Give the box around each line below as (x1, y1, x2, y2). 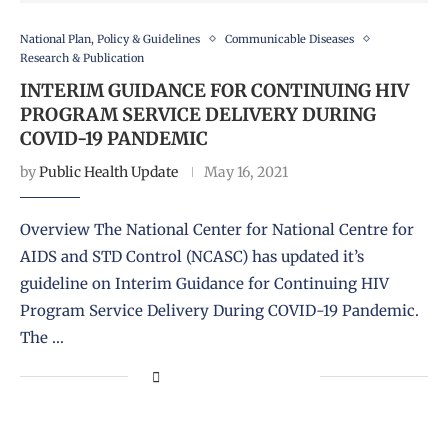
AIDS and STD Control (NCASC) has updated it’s (20, 246, 364, 266)
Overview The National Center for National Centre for (20, 219, 414, 239)
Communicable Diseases (225, 31, 354, 46)
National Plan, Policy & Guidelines (20, 31, 200, 46)
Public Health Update (39, 162, 178, 181)
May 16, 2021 (204, 162, 288, 181)
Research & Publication (20, 50, 144, 65)
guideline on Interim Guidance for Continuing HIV (20, 273, 389, 293)
